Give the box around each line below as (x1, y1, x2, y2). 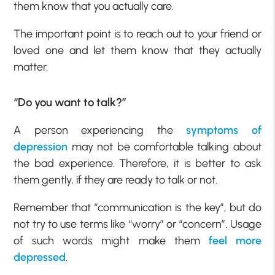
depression (14, 139, 68, 153)
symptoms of (186, 123, 261, 137)
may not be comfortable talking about (68, 139, 261, 153)
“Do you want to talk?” (14, 95, 127, 110)
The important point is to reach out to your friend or (14, 27, 261, 41)
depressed (14, 250, 66, 264)
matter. (14, 60, 48, 74)
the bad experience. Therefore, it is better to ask (14, 156, 261, 170)
